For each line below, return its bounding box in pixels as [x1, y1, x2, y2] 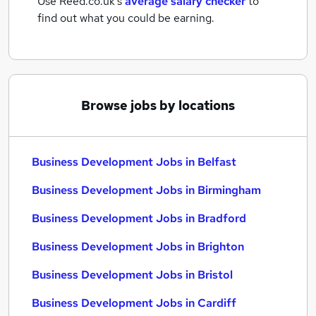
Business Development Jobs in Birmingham [32, 183, 261, 197]
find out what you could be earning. [37, 11, 214, 25]
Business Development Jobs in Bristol [32, 267, 233, 282]
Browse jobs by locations [81, 97, 235, 114]
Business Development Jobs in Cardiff [32, 296, 236, 310]
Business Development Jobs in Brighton [32, 239, 244, 254]
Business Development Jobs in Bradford [32, 211, 246, 226]
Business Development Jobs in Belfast [32, 154, 236, 169]
